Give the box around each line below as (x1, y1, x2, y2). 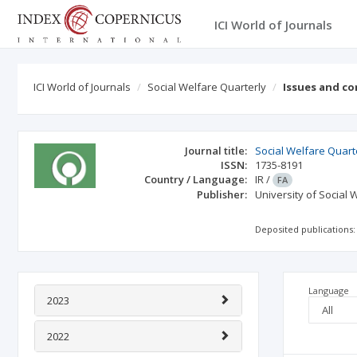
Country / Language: (144, 172, 248, 186)
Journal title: (185, 143, 248, 158)
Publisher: (197, 187, 248, 202)
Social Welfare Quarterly (147, 80, 266, 94)
